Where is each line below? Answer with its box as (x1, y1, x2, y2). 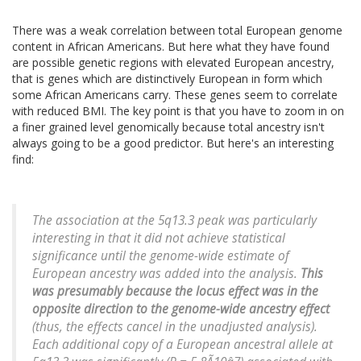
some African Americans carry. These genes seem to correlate (12, 87, 338, 103)
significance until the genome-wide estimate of (32, 247, 289, 265)
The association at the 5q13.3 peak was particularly (32, 212, 317, 230)
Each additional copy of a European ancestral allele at (32, 336, 333, 354)
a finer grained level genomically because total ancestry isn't (12, 119, 325, 135)
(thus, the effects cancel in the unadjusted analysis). (32, 318, 317, 336)
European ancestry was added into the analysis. (32, 265, 301, 283)
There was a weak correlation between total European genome (12, 23, 342, 39)
